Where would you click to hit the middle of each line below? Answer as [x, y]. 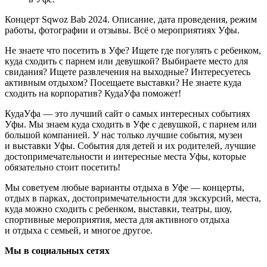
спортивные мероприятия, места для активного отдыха [117, 219]
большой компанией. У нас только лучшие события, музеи [124, 135]
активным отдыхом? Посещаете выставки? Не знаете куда [123, 82]
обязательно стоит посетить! [63, 167]
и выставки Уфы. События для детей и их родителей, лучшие [130, 145]
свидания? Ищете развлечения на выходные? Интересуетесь [128, 72]
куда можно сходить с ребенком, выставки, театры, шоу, [118, 209]
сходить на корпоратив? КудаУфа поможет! [93, 93]
